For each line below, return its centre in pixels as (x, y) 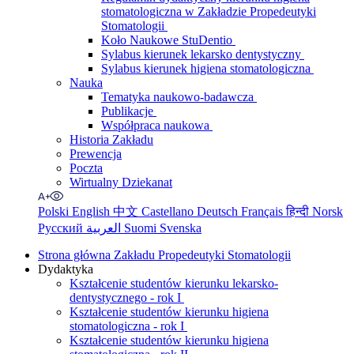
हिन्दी (299, 211)
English (92, 211)
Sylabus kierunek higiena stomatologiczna (207, 68)
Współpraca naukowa (157, 125)
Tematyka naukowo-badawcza (179, 96)
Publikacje (129, 111)
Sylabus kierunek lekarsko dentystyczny (203, 54)
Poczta (86, 168)
